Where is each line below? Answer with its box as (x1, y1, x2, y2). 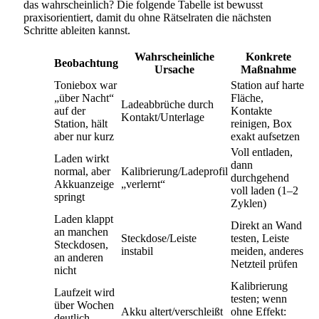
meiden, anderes (231, 244, 303, 257)
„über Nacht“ (54, 91, 114, 104)
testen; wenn (231, 292, 287, 305)
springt (54, 190, 85, 203)
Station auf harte (231, 78, 304, 91)
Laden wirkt (54, 152, 109, 164)
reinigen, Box (231, 117, 292, 130)
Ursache (155, 63, 194, 75)
